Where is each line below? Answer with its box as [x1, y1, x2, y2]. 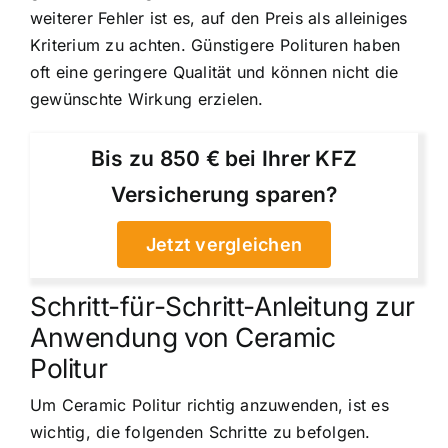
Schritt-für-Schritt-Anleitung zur [30, 290, 415, 323]
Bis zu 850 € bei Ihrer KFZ [90, 146, 358, 172]
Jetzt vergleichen [145, 234, 303, 256]
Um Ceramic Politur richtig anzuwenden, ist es [30, 395, 389, 416]
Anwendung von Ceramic [30, 321, 336, 354]
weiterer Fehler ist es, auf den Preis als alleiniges [30, 8, 408, 29]
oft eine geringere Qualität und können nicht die [30, 62, 399, 83]
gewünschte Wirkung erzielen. [30, 89, 264, 110]
